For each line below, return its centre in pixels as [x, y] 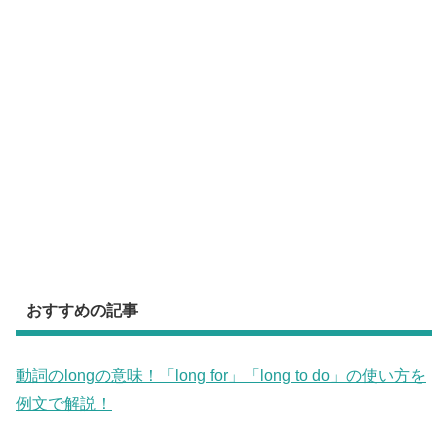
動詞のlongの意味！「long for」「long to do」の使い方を [221, 376]
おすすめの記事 [81, 310]
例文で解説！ [64, 404]
